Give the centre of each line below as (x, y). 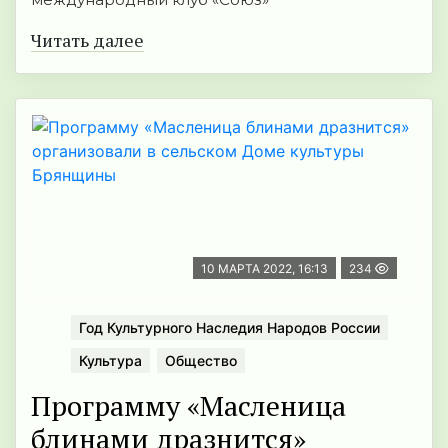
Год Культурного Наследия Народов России (229, 328)
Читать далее (87, 40)
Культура (110, 361)
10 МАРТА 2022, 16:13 (264, 269)
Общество (201, 361)
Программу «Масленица (188, 406)
